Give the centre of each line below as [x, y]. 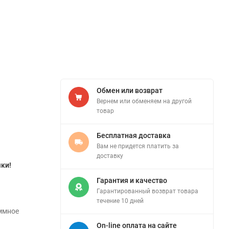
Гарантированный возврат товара [147, 191]
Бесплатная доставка [134, 135]
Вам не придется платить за [138, 146]
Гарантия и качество [132, 180]
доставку [110, 156]
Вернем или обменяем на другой [144, 101]
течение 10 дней [120, 201]
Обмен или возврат [130, 90]
